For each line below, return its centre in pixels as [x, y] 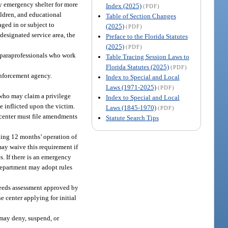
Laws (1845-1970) [131, 108]
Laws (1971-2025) [131, 88]
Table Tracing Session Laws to [147, 57]
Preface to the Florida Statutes [147, 37]
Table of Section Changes [141, 16]
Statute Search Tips [132, 118]
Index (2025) [123, 6]
